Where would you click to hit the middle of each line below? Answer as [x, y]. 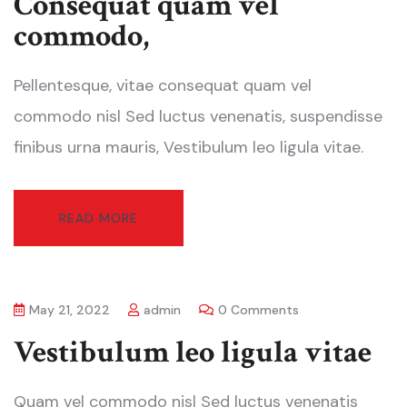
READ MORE [99, 218]
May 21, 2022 [69, 310]
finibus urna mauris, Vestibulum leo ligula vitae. [189, 148]
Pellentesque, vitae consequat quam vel [163, 86]
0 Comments [258, 310]
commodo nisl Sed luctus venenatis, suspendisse [198, 117]
